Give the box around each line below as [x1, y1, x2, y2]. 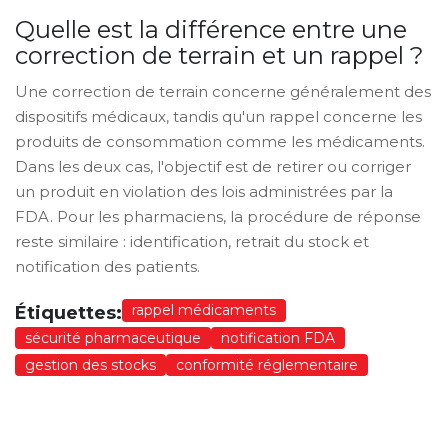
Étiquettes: [15, 302, 122, 325]
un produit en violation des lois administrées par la [15, 182, 393, 202]
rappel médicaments [132, 301, 276, 320]
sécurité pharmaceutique [25, 329, 201, 348]
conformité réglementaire [176, 356, 358, 375]
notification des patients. [15, 257, 200, 277]
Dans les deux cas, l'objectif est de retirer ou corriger [15, 157, 411, 177]
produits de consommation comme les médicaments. [15, 132, 425, 152]
